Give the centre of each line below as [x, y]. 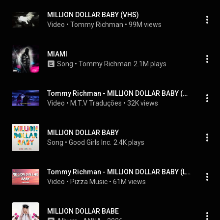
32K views [143, 103]
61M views [129, 182]
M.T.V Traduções [96, 103]
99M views [145, 25]
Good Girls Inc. [90, 142]
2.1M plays [150, 64]
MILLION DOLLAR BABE [83, 211]
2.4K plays [129, 142]
